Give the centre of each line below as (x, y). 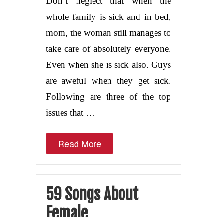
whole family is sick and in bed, (108, 16)
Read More (80, 143)
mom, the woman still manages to (108, 32)
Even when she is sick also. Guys (108, 64)
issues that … (70, 112)
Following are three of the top (108, 96)
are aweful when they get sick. (108, 80)
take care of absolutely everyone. (108, 48)
